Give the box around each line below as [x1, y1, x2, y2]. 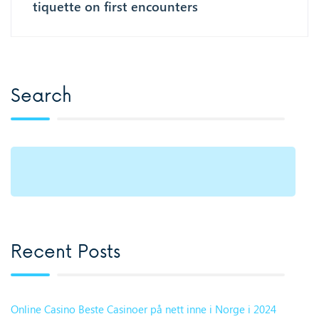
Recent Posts [11, 241, 120, 264]
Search [11, 85, 72, 108]
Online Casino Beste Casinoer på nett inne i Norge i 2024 [11, 301, 276, 316]
